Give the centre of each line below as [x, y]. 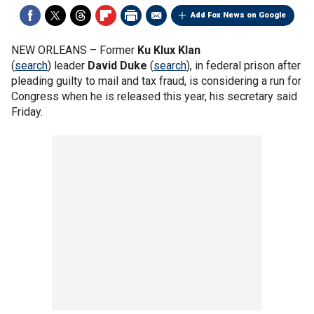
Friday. [27, 112]
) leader [68, 66]
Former [118, 50]
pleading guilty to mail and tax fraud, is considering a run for [156, 81]
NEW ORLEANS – [55, 50]
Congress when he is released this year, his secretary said [154, 96]
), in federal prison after [244, 66]
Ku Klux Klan [169, 50]
